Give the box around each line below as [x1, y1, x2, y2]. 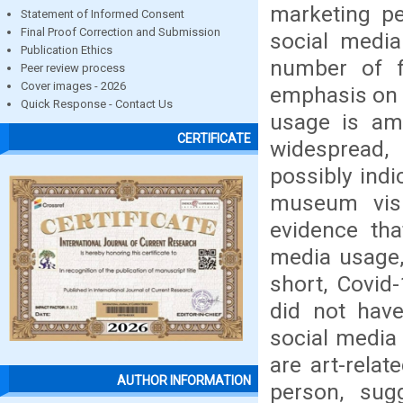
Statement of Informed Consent [21, 7, 184, 21]
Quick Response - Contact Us [21, 97, 173, 111]
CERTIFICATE [177, 131, 251, 147]
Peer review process [21, 61, 125, 75]
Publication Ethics [21, 43, 112, 57]
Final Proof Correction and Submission [21, 25, 220, 39]
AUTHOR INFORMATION [117, 373, 251, 389]
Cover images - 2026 [21, 79, 126, 93]
